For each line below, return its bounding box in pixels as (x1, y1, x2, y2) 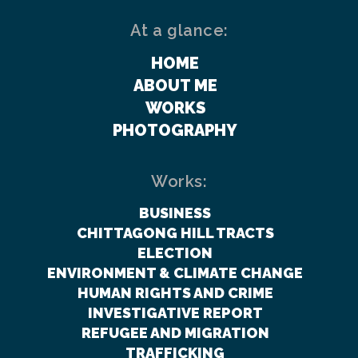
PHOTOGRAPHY (113, 121, 237, 140)
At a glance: (129, 21, 229, 40)
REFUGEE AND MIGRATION (81, 324, 269, 341)
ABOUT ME (133, 76, 217, 95)
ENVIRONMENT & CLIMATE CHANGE (47, 265, 303, 281)
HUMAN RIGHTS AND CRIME (77, 284, 273, 301)
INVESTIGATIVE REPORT (87, 304, 263, 321)
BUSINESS (139, 205, 211, 221)
